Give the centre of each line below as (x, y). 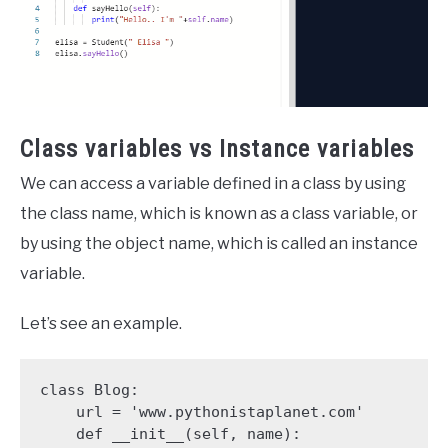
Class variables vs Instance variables (217, 149)
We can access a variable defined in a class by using (213, 184)
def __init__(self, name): (57, 433)
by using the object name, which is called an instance (219, 244)
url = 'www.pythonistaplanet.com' (57, 411)
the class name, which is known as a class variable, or (219, 214)
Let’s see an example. (101, 324)
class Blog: (89, 389)
